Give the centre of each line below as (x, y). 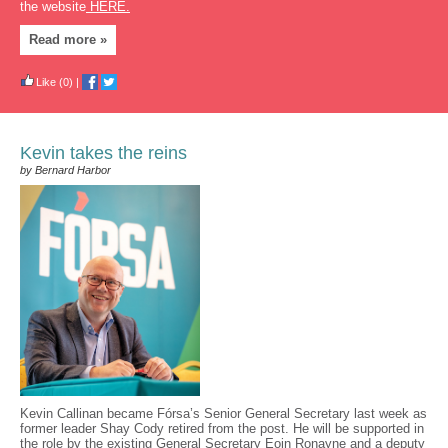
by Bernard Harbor (65, 170)
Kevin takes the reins (103, 153)
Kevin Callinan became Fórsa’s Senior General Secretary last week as (223, 413)
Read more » (68, 39)
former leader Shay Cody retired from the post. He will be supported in (222, 428)
